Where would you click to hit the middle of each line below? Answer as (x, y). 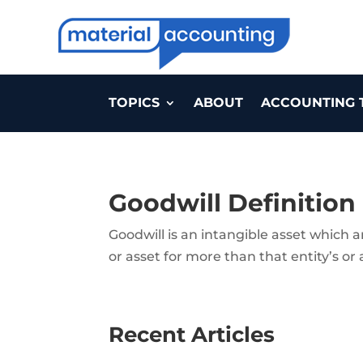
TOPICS (135, 102)
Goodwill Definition (233, 203)
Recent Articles (192, 335)
